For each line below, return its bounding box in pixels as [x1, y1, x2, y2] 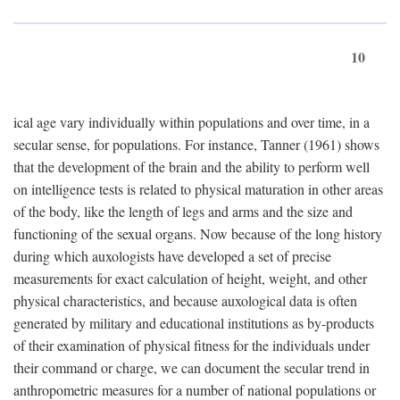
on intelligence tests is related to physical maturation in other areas [13, 179, 383, 199]
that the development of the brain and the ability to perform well [13, 157, 370, 177]
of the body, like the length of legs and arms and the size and [13, 202, 353, 221]
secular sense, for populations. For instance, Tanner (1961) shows [13, 135, 379, 154]
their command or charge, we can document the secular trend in [13, 358, 370, 378]
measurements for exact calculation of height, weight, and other [13, 269, 367, 288]
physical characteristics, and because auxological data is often [13, 291, 357, 311]
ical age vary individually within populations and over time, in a [13, 112, 370, 132]
